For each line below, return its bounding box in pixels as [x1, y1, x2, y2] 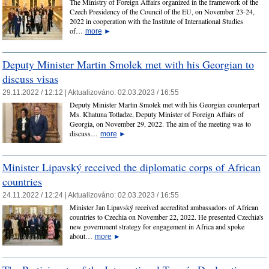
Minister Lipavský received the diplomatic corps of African [2, 159, 261, 174]
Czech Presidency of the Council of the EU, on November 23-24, [69, 7, 255, 17]
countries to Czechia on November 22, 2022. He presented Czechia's [69, 212, 264, 222]
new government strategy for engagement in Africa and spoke [69, 222, 244, 232]
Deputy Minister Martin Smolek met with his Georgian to [2, 56, 254, 71]
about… [69, 231, 95, 241]
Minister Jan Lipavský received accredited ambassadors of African [69, 202, 258, 213]
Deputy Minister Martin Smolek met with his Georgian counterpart [69, 100, 259, 110]
